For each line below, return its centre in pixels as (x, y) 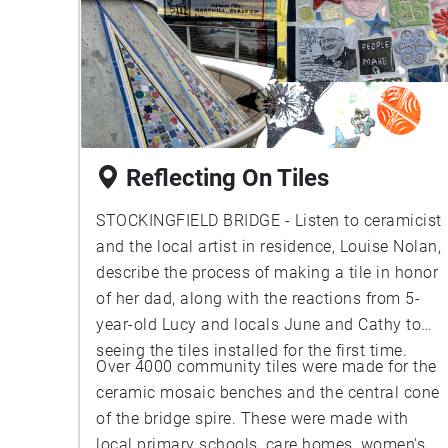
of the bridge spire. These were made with (252, 418)
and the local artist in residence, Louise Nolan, (268, 246)
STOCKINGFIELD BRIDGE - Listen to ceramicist (269, 220)
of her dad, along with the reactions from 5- (258, 298)
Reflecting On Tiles (227, 178)
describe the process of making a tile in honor (267, 272)
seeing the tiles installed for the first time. (251, 350)
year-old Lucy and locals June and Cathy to (258, 324)
